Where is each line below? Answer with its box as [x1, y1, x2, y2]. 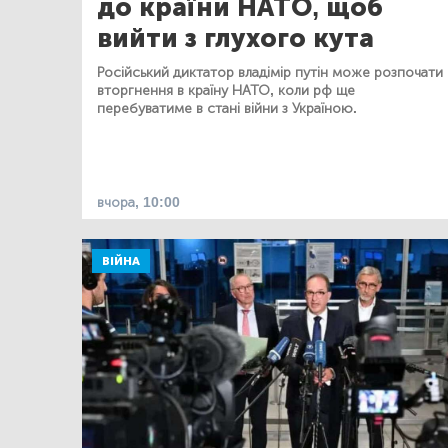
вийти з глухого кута [97, 22, 374, 54]
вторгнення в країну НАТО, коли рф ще [97, 81, 355, 99]
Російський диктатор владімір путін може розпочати [97, 63, 443, 81]
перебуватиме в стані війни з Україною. [97, 99, 357, 117]
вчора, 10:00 [97, 193, 180, 211]
